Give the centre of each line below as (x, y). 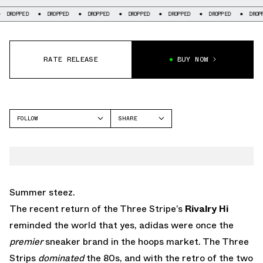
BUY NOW (193, 60)
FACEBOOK (132, 136)
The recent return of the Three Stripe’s (97, 208)
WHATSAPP (133, 166)
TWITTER (131, 151)
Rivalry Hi (207, 208)
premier (26, 241)
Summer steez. (42, 192)
